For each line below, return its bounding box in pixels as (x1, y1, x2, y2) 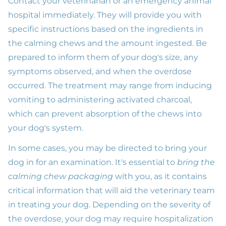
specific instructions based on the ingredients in (8, 24, 203, 34)
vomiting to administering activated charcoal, (8, 94, 192, 104)
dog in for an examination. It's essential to (8, 157, 177, 167)
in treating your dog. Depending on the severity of (8, 199, 210, 209)
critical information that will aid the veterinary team (8, 185, 215, 195)
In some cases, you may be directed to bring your (8, 143, 207, 153)
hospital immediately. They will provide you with (8, 10, 202, 20)
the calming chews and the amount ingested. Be (8, 38, 207, 48)
